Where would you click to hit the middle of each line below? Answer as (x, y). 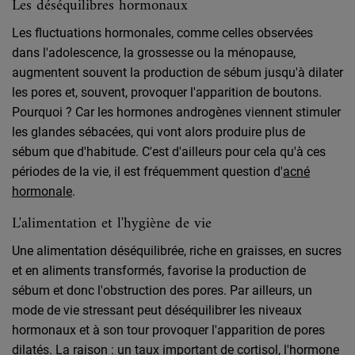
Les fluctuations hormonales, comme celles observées (162, 32)
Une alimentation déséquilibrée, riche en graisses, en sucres (177, 250)
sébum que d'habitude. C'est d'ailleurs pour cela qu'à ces (169, 151)
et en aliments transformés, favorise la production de (159, 270)
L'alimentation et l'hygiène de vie (112, 223)
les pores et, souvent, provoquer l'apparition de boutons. (167, 92)
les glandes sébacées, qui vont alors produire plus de (158, 132)
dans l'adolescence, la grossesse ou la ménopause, (154, 52)
